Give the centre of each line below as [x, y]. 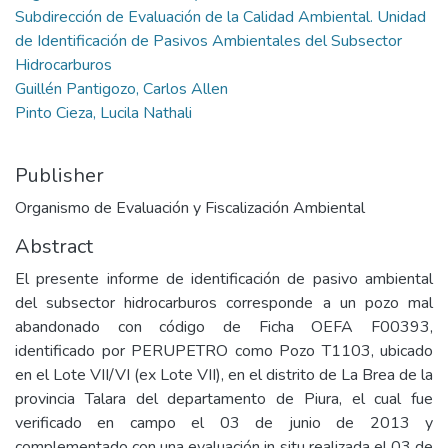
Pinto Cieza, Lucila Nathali [103, 113]
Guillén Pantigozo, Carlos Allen [121, 89]
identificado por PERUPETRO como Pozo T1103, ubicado [224, 351]
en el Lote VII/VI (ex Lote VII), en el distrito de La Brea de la [224, 375]
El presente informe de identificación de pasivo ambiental [224, 279]
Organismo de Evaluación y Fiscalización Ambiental [190, 208]
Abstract [54, 246]
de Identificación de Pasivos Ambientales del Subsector [208, 41]
